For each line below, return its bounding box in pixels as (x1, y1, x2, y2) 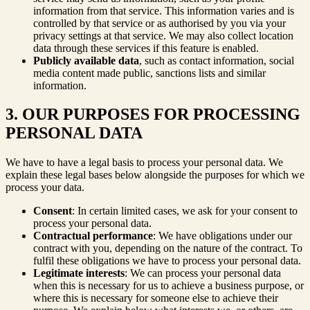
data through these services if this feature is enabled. (33, 42, 259, 54)
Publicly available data (33, 54, 139, 66)
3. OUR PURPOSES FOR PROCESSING (6, 105, 300, 124)
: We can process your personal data (125, 267, 281, 280)
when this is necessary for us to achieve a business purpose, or (33, 280, 304, 292)
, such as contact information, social (139, 54, 294, 66)
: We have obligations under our (153, 230, 292, 242)
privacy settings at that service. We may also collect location (33, 29, 293, 42)
